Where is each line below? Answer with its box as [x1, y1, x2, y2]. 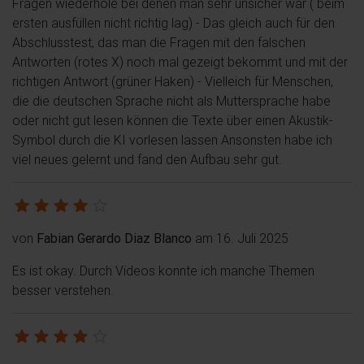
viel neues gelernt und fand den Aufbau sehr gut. [12, 150, 282, 167]
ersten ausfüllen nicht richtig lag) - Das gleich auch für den [12, 14, 335, 31]
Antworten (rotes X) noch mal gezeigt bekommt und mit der [12, 53, 348, 70]
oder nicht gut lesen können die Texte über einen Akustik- [12, 111, 333, 128]
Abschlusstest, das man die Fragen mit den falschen [12, 33, 305, 50]
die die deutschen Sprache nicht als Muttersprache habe [12, 92, 331, 109]
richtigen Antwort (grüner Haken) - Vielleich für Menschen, [12, 72, 333, 89]
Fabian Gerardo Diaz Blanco [37, 229, 192, 246]
